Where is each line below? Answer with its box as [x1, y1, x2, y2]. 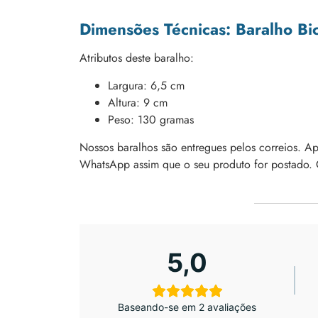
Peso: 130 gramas [108, 111, 194, 128]
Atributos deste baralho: [79, 50, 194, 67]
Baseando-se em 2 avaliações [118, 300, 257, 313]
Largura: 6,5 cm [108, 77, 185, 94]
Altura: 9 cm [108, 94, 168, 111]
